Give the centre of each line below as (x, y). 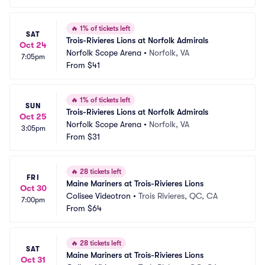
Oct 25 (33, 117)
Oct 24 (33, 45)
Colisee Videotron (98, 196)
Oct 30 (33, 188)
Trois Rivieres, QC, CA (178, 196)
